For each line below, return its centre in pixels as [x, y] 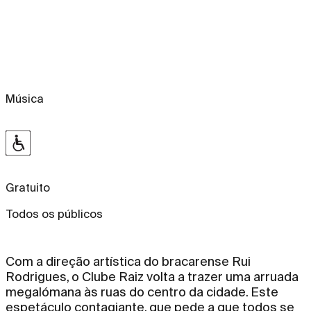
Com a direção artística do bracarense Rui [128, 261]
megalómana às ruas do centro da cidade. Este [142, 292]
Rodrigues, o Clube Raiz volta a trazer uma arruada [152, 276]
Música [25, 99]
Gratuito [28, 187]
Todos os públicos [54, 214]
